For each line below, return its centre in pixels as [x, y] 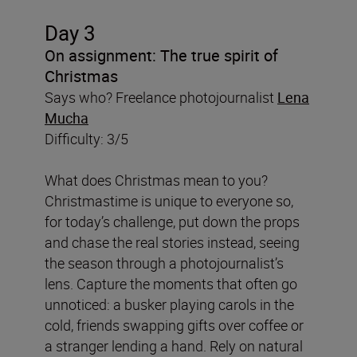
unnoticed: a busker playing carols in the [169, 304]
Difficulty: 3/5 [86, 138]
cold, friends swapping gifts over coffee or [174, 325]
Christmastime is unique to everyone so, [169, 200]
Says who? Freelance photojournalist [161, 97]
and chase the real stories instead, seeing [172, 242]
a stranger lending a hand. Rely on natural [174, 345]
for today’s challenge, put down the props [172, 221]
